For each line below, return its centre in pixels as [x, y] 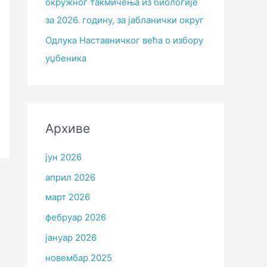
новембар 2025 [79, 257]
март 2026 [68, 197]
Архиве [68, 128]
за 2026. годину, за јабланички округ [125, 20]
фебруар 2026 [76, 218]
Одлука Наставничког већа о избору [124, 40]
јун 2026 [63, 157]
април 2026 [70, 177]
